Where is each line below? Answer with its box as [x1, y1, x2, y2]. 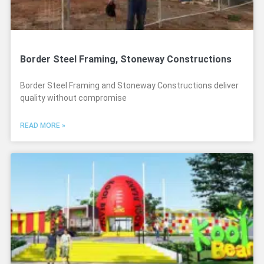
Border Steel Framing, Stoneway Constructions [20, 54, 232, 65]
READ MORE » [20, 121, 65, 130]
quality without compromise [20, 93, 127, 103]
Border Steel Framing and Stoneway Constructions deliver [20, 81, 239, 90]
